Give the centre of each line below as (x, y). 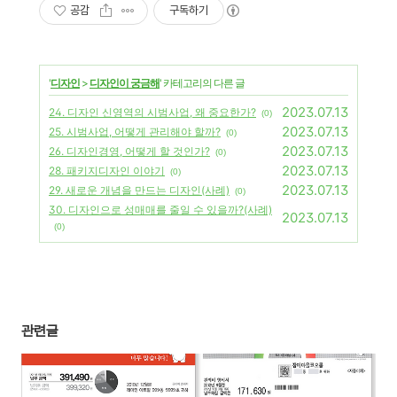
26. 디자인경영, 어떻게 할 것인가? (129, 151)
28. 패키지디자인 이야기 (107, 171)
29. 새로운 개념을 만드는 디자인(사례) (139, 190)
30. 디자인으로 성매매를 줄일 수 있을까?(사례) (160, 210)
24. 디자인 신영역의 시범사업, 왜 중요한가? (152, 112)
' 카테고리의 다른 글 (202, 83)
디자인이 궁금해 (125, 83)
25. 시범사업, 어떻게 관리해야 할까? (135, 132)
